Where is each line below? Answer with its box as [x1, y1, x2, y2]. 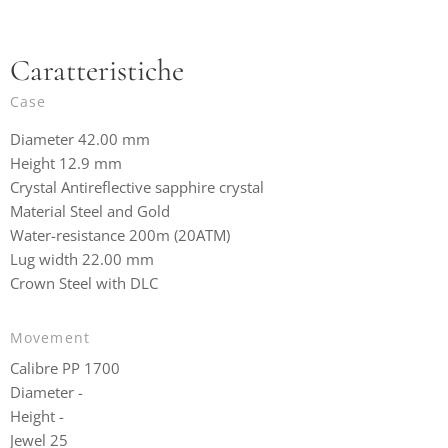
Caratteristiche [10, 51, 184, 89]
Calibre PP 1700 [10, 357, 120, 378]
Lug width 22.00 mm [10, 248, 154, 269]
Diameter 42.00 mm [10, 128, 150, 149]
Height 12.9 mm [10, 152, 122, 173]
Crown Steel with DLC [10, 272, 158, 293]
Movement [10, 327, 90, 347]
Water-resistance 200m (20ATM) [10, 224, 230, 245]
